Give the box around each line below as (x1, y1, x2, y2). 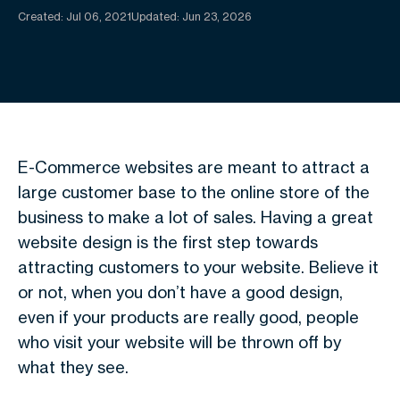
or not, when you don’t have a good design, (18, 282, 343, 302)
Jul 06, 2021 (66, 10, 131, 23)
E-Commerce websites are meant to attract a (18, 157, 370, 177)
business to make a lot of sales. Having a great (18, 207, 373, 227)
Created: (18, 10, 66, 23)
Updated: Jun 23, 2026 (131, 10, 252, 23)
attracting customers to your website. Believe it (18, 257, 379, 277)
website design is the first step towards (18, 232, 318, 252)
